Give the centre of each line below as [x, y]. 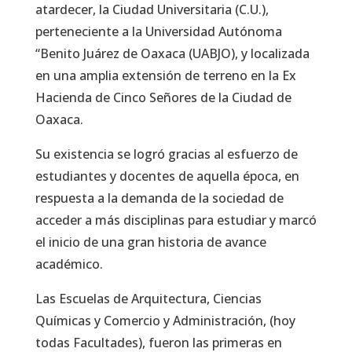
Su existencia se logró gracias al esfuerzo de [166, 154]
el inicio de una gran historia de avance [150, 242]
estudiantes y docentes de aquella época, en [167, 176]
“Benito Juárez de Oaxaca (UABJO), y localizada [172, 53]
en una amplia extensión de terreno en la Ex [165, 75]
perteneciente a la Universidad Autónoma [158, 31]
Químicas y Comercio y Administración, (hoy [165, 320]
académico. [69, 264]
